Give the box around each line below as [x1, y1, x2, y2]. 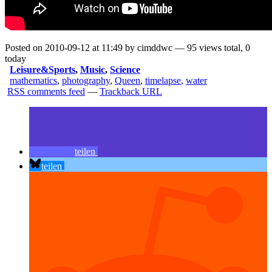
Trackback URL [100, 86, 162, 97]
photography [62, 75, 110, 86]
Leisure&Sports [10, 64, 75, 75]
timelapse [145, 75, 181, 86]
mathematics [10, 75, 57, 86]
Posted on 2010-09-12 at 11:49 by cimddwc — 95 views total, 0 [5, 42, 250, 53]
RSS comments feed [7, 86, 85, 97]
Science [110, 64, 140, 75]
